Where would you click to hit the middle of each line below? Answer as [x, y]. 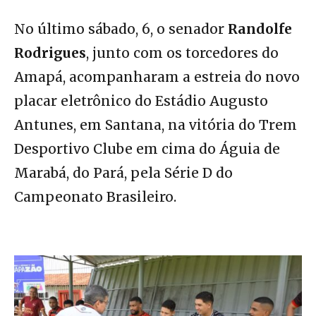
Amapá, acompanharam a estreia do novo [157, 77]
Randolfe [260, 29]
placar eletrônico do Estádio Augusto [141, 101]
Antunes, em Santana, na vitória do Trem [156, 124]
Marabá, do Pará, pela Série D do [123, 172]
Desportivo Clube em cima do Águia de [147, 148]
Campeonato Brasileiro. [95, 196]
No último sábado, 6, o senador [121, 29]
